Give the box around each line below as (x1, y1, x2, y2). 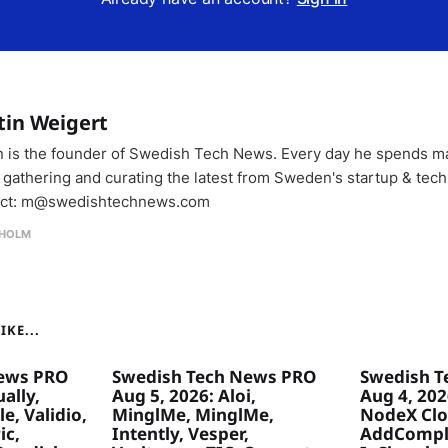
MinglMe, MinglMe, (112, 403, 274, 427)
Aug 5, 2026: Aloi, (112, 384, 256, 408)
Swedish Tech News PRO (112, 365, 316, 389)
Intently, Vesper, (112, 422, 249, 446)
